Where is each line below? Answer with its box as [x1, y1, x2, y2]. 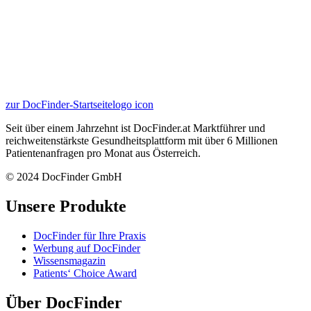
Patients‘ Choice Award [33, 267, 137, 279]
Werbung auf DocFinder [33, 242, 140, 254]
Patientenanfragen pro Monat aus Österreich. [6, 146, 201, 159]
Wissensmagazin [33, 254, 106, 267]
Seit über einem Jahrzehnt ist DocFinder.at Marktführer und [6, 121, 265, 134]
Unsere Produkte [6, 196, 126, 215]
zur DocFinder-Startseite [6, 98, 112, 110]
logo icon [112, 98, 153, 110]
